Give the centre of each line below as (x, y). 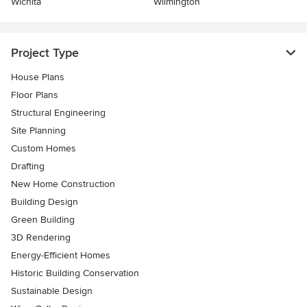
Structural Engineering (58, 112)
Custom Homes (44, 148)
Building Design (45, 201)
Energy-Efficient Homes (61, 255)
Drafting (28, 166)
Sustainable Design (52, 291)
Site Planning (38, 130)
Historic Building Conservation (75, 273)
